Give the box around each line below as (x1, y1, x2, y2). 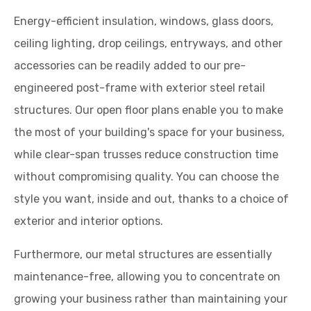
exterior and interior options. (14, 215, 163, 228)
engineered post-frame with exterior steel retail (14, 81, 265, 94)
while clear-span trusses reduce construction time (14, 148, 278, 161)
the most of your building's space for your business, (14, 126, 285, 139)
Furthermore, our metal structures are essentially (14, 248, 272, 261)
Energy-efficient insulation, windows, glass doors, (14, 15, 274, 28)
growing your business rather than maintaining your (14, 292, 287, 305)
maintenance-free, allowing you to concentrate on (14, 270, 280, 283)
